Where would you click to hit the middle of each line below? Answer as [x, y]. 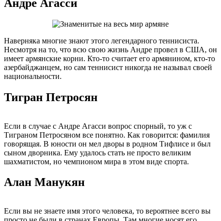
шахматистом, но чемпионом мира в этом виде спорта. [96, 161]
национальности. [33, 76]
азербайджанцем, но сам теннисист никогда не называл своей [108, 67]
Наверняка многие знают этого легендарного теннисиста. [102, 40]
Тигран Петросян [51, 97]
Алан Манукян [44, 182]
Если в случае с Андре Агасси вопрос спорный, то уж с [98, 126]
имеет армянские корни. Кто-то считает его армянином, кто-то [110, 58]
